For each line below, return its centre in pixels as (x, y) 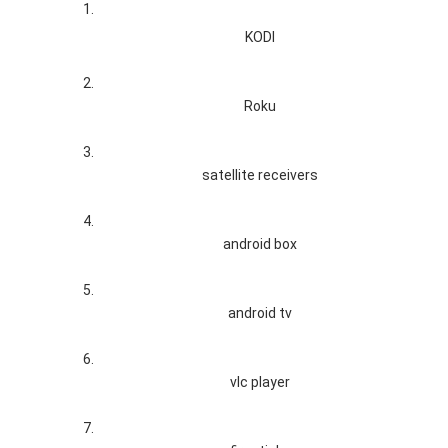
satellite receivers (260, 175)
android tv (260, 313)
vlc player (260, 382)
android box (260, 244)
